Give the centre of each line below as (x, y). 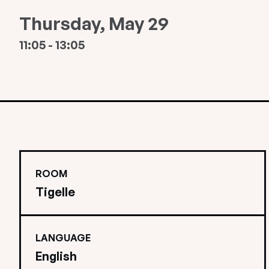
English (56, 256)
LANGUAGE (63, 238)
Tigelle (55, 192)
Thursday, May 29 (94, 23)
